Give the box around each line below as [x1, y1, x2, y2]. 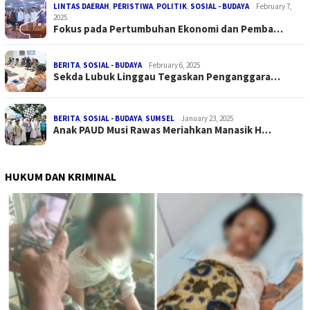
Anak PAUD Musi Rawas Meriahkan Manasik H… [53, 123, 271, 137]
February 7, [256, 1, 292, 12]
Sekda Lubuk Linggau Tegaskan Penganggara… [53, 70, 280, 84]
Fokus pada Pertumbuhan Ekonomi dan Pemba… [53, 22, 283, 36]
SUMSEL [145, 113, 174, 124]
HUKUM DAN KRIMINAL [5, 170, 116, 184]
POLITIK [156, 1, 187, 12]
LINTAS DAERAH [53, 1, 109, 12]
